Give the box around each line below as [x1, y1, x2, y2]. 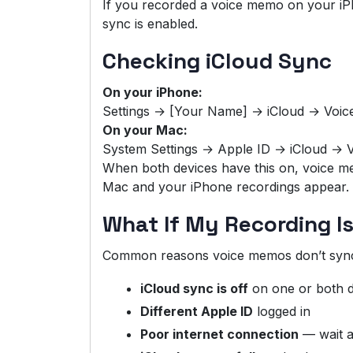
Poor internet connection [140, 326, 299, 343]
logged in [253, 303, 310, 320]
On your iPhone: [102, 84, 203, 101]
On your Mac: [102, 122, 188, 139]
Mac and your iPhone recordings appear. [102, 179, 349, 195]
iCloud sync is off [140, 281, 248, 297]
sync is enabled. [102, 16, 198, 32]
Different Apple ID [140, 303, 253, 320]
